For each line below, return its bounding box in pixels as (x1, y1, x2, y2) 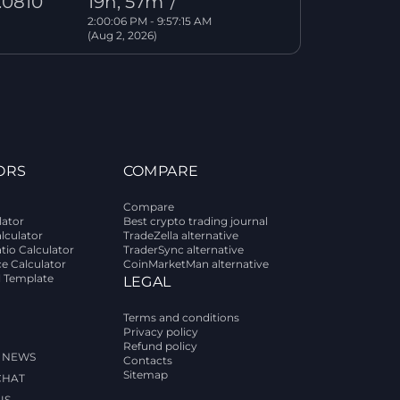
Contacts (122, 354, 172, 367)
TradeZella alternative (122, 229, 238, 242)
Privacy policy (122, 325, 198, 338)
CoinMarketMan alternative (122, 257, 269, 271)
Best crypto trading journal (122, 214, 268, 228)
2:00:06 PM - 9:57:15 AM (87, 14, 212, 28)
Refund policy (122, 339, 197, 353)
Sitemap (122, 368, 168, 381)
